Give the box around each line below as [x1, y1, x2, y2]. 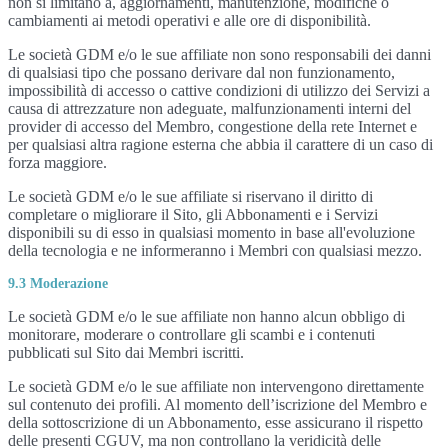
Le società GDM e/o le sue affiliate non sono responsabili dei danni [8, 46, 431, 63]
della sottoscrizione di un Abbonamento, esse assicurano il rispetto [8, 414, 423, 431]
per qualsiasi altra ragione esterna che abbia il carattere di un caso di [8, 136, 433, 153]
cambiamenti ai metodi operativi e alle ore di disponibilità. [8, 12, 371, 29]
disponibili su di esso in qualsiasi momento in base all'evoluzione [8, 224, 415, 241]
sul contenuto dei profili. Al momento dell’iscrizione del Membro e [8, 396, 427, 413]
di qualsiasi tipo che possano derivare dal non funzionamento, [8, 64, 395, 81]
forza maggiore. [8, 154, 107, 171]
